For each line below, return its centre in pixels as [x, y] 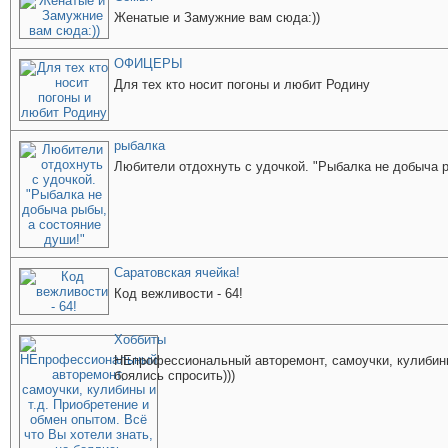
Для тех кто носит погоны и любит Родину [242, 84]
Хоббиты [140, 339]
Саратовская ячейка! [177, 272]
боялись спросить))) [174, 375]
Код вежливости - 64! [178, 293]
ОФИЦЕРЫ [148, 63]
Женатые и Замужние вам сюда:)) [217, 17]
